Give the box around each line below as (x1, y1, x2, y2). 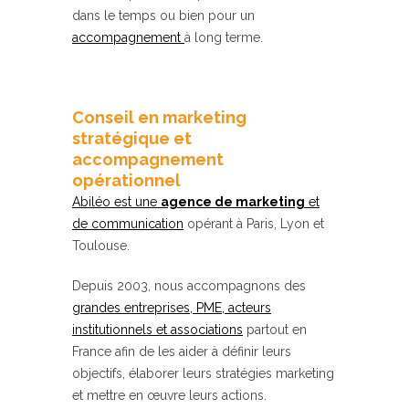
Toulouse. (72, 238, 130, 254)
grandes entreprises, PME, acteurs (72, 300, 271, 316)
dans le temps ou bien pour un (72, 8, 255, 24)
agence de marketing (161, 194, 305, 210)
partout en (243, 322, 307, 338)
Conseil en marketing (72, 108, 246, 128)
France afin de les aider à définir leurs (72, 344, 291, 360)
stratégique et (72, 129, 192, 149)
